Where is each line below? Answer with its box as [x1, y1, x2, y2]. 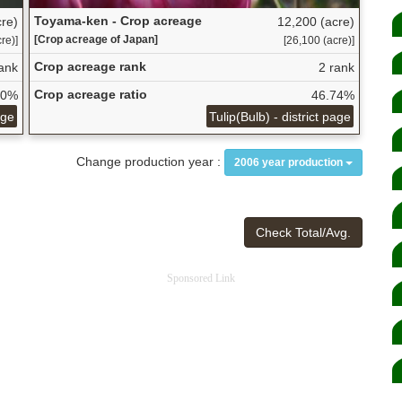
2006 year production [234, 156, 343, 170]
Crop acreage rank [33, 58, 146, 74]
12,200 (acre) [276, 13, 354, 29]
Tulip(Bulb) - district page [209, 109, 352, 124]
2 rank [318, 59, 354, 74]
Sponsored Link [167, 272, 235, 285]
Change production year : [76, 154, 221, 170]
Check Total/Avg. [256, 225, 351, 240]
